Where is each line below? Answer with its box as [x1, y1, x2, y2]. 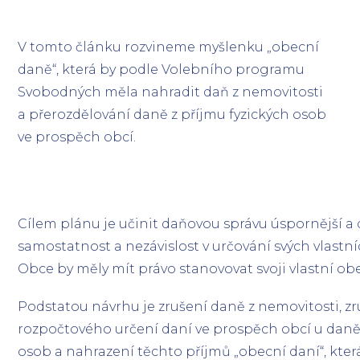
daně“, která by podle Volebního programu [18, 62, 305, 77]
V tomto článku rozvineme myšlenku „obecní [18, 39, 320, 55]
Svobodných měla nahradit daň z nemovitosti [18, 84, 324, 100]
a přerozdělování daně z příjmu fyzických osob [18, 107, 327, 122]
